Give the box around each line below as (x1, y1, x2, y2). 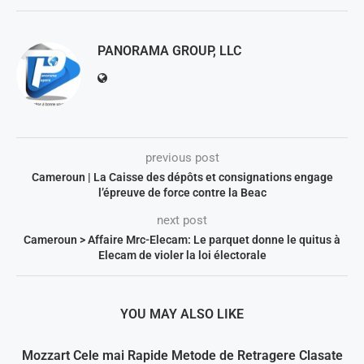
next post (157, 213, 207, 228)
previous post (145, 150, 219, 166)
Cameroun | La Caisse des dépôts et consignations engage (31, 171, 333, 184)
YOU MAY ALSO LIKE (120, 306, 244, 323)
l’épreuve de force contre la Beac (97, 186, 266, 200)
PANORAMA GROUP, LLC (97, 43, 241, 59)
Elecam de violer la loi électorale (97, 249, 266, 262)
